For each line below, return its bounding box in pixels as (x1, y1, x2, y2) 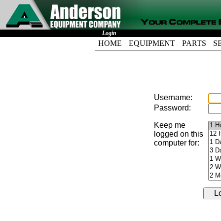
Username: (154, 93, 192, 102)
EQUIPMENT (129, 39, 175, 47)
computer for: (154, 139, 199, 147)
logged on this (154, 130, 203, 138)
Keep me (154, 121, 185, 129)
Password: (154, 104, 191, 112)
